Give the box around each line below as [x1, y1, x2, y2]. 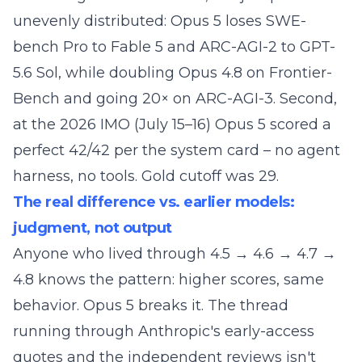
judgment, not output [13, 219, 173, 237]
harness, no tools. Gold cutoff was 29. [13, 167, 279, 185]
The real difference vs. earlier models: [13, 193, 295, 211]
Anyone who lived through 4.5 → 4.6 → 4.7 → [13, 245, 336, 263]
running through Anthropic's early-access [13, 322, 314, 340]
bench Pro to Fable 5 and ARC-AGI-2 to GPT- [13, 38, 335, 56]
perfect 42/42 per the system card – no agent [13, 141, 340, 159]
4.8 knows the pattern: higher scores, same [13, 271, 324, 288]
